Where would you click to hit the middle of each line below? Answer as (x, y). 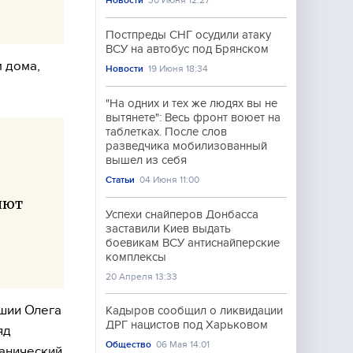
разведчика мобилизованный (186, 146)
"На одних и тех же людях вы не (191, 103)
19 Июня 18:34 (178, 69)
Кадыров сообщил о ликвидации (194, 310)
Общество (128, 344)
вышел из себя (146, 160)
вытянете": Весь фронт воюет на (193, 117)
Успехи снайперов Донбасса (182, 214)
